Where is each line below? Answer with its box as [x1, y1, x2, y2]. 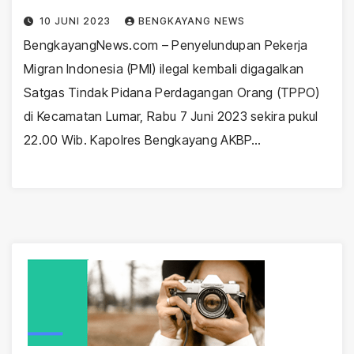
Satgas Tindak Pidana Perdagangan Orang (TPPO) [24, 84, 320, 100]
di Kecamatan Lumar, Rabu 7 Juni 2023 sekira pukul [24, 107, 318, 124]
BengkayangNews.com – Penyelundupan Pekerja [24, 36, 308, 53]
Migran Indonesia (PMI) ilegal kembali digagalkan [24, 60, 304, 77]
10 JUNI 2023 [39, 14, 114, 27]
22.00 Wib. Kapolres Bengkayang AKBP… [24, 131, 261, 148]
